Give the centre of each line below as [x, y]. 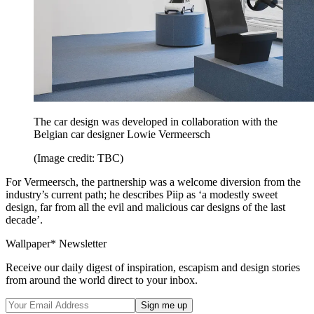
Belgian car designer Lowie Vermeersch [122, 135]
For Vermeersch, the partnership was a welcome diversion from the [153, 182]
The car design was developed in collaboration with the [156, 122]
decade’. [24, 220]
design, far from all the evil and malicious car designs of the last [145, 207]
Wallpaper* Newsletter [56, 244]
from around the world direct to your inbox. [102, 280]
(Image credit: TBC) [78, 158]
